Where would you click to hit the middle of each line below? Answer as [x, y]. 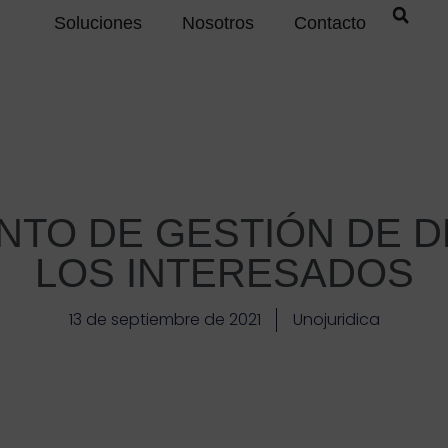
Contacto [329, 23]
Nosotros [217, 23]
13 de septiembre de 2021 [164, 319]
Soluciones [97, 23]
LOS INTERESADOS [224, 272]
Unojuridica [336, 319]
